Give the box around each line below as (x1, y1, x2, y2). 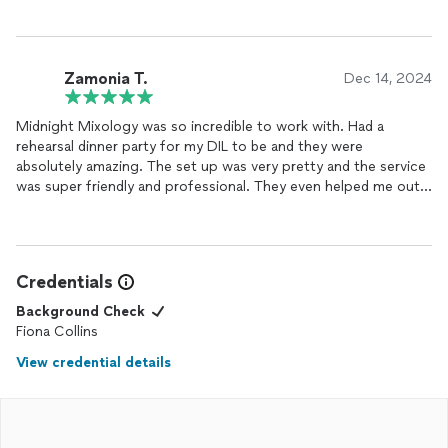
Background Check (16, 303, 145, 320)
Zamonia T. (64, 68, 148, 88)
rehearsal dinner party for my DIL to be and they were (16, 138, 363, 155)
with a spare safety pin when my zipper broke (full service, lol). (16, 198, 422, 215)
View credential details (16, 354, 171, 371)
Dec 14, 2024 (344, 70, 432, 87)
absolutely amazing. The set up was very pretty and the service (16, 158, 426, 175)
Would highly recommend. (16, 218, 185, 235)
